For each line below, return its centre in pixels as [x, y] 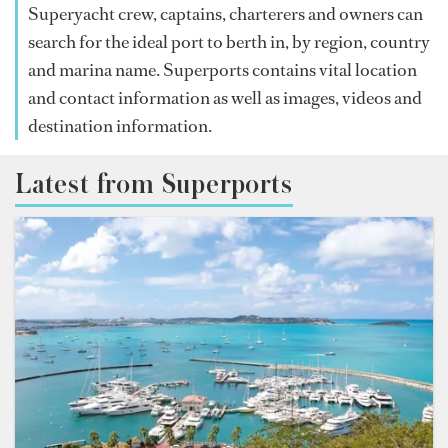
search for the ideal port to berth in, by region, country [229, 42]
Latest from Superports [154, 184]
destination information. [120, 126]
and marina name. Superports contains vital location [222, 70]
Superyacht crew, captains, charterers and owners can [225, 14]
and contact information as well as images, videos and [225, 98]
